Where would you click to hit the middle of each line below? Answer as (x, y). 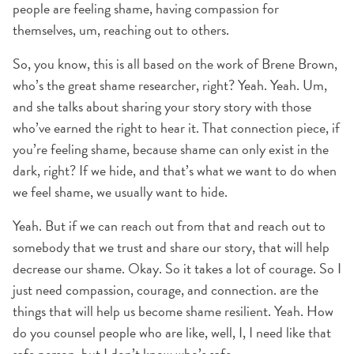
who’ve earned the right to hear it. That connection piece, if (176, 128)
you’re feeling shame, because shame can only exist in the (171, 149)
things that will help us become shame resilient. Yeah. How (173, 311)
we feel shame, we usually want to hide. (120, 192)
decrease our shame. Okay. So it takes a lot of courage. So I (177, 268)
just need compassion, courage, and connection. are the (166, 290)
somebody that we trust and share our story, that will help (171, 247)
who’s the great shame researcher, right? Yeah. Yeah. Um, (170, 85)
